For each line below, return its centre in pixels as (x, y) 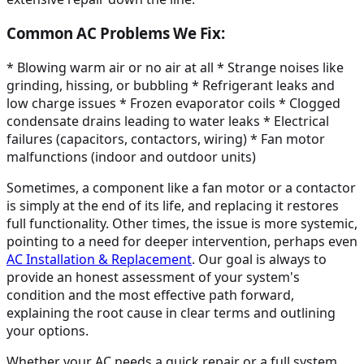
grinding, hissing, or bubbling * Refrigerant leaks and (171, 86)
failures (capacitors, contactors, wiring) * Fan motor (166, 139)
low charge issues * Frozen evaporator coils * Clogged (173, 104)
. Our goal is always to (259, 260)
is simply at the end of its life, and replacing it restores (173, 206)
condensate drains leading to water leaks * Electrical (168, 121)
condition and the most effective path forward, (150, 295)
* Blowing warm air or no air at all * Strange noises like (175, 68)
